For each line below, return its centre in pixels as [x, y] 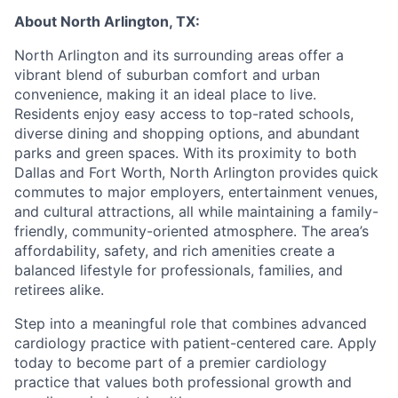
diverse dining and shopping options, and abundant [187, 134]
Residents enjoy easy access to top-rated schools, [184, 114]
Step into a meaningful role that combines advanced [191, 324]
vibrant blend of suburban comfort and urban [167, 75]
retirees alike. [59, 290]
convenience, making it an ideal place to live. [165, 95]
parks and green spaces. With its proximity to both [185, 153]
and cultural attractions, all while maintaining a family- [196, 212]
